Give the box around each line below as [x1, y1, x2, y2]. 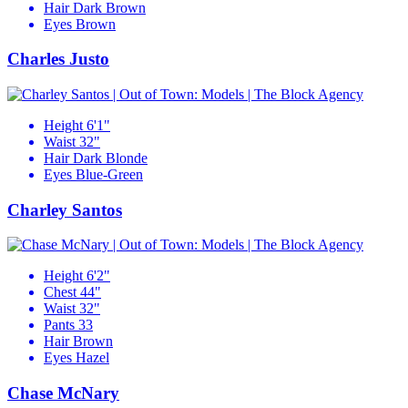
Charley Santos [7, 199, 122, 219]
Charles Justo [7, 49, 109, 69]
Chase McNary [7, 383, 119, 403]
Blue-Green [76, 166, 143, 182]
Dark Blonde [73, 149, 148, 166]
